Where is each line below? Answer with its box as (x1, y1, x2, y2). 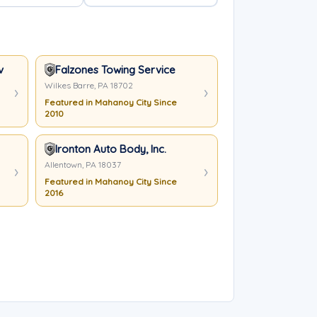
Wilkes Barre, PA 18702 (44, 80, 133, 91)
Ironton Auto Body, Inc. (54, 142, 166, 156)
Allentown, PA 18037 (44, 159, 121, 170)
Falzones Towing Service (54, 63, 175, 76)
